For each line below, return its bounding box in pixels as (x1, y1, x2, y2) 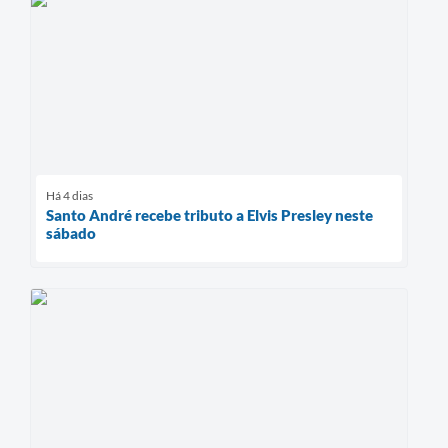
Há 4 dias (46, 188, 93, 204)
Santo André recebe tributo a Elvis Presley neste (46, 206, 373, 225)
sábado (46, 224, 96, 243)
